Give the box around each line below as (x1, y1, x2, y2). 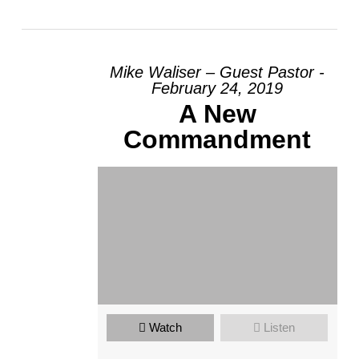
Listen (264, 320, 296, 334)
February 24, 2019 (151, 79, 284, 97)
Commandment (123, 125, 312, 154)
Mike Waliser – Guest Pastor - (110, 63, 325, 81)
